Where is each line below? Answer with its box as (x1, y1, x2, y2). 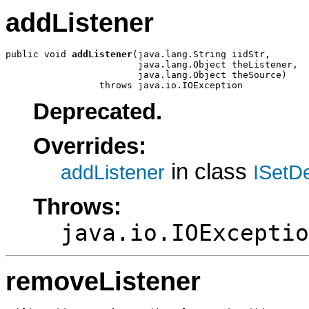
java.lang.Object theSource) (6, 69, 287, 80)
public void (6, 48, 72, 59)
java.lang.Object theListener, (6, 59, 298, 70)
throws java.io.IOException (6, 79, 243, 90)
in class (165, 159, 253, 185)
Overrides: (33, 134, 146, 159)
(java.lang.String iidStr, (132, 48, 270, 59)
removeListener (6, 267, 201, 297)
